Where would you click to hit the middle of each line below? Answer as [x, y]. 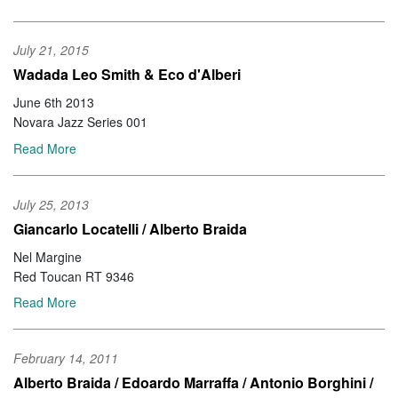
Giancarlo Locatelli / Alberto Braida [130, 228]
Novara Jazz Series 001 [80, 122]
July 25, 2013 [51, 204]
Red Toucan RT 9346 [74, 276]
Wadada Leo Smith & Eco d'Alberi [127, 75]
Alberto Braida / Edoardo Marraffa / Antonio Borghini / [193, 382]
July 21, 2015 [51, 50]
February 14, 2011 [66, 358]
